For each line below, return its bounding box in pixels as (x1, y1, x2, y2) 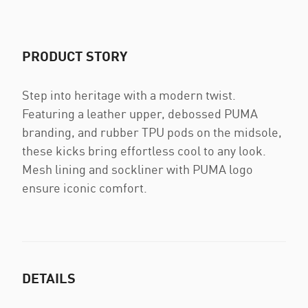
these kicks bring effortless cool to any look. (22, 143, 266, 159)
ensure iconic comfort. (22, 180, 147, 196)
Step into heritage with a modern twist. (22, 87, 236, 103)
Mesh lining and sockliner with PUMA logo (22, 162, 253, 177)
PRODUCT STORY (22, 47, 127, 65)
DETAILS (22, 269, 76, 287)
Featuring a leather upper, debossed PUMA (22, 106, 258, 122)
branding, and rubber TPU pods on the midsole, (22, 124, 282, 140)
